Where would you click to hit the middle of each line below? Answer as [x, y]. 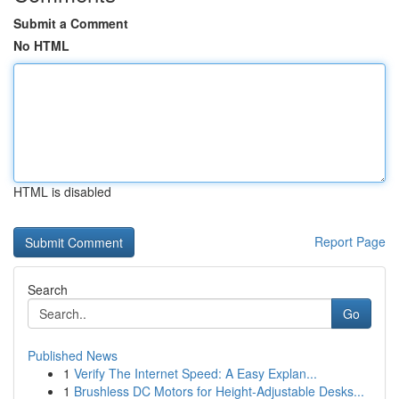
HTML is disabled [62, 191]
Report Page [350, 241]
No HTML [41, 45]
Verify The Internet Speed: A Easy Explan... [195, 373]
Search [48, 289]
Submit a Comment [71, 23]
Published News [73, 355]
